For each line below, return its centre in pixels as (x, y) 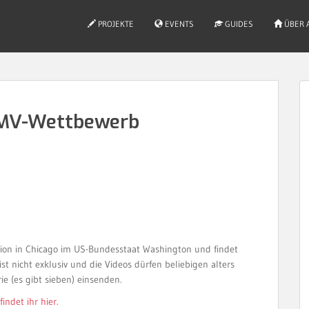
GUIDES (238, 24)
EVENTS (178, 24)
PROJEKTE (115, 24)
